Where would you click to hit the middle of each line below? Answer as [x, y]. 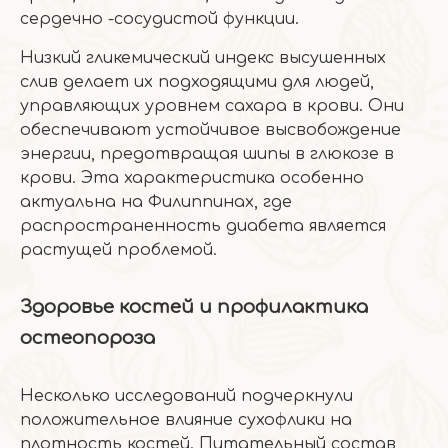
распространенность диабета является [203, 226]
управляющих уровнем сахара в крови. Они [212, 106]
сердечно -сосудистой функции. [159, 19]
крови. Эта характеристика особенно [192, 178]
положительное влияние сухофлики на [186, 420]
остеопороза [87, 338]
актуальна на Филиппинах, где [156, 202]
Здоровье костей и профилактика [194, 307]
